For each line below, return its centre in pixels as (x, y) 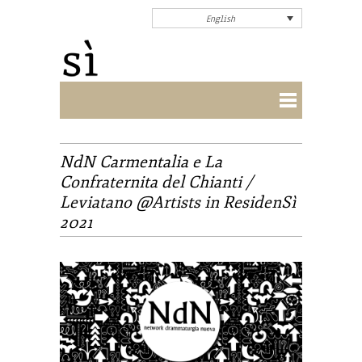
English (220, 19)
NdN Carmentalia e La (141, 162)
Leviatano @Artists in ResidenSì (178, 202)
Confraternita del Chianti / (156, 182)
